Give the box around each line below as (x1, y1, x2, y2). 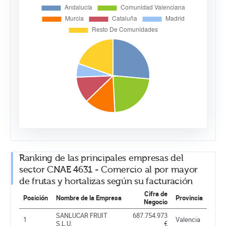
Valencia (176, 214, 200, 224)
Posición (23, 193, 48, 202)
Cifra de (144, 189, 167, 198)
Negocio (144, 197, 167, 206)
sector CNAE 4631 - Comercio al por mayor (19, 164, 198, 175)
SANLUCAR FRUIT (56, 210, 107, 220)
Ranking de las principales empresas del (19, 152, 184, 163)
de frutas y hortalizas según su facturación (19, 176, 193, 187)
